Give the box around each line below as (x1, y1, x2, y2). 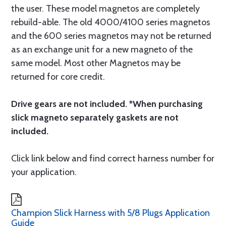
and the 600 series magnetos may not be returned (11, 30, 211, 41)
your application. (11, 166, 77, 178)
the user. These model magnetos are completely (11, 3, 200, 14)
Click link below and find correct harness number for (11, 153, 214, 164)
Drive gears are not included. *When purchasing (11, 98, 203, 109)
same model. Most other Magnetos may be (11, 58, 181, 69)
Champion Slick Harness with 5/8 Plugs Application (11, 207, 210, 218)
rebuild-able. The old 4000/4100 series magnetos (11, 17, 210, 28)
